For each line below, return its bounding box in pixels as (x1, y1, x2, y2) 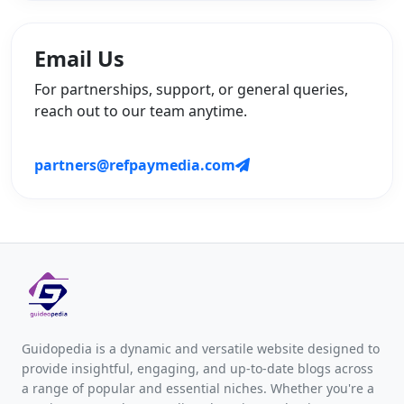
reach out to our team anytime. (34, 101, 247, 122)
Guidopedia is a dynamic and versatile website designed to (22, 340, 380, 358)
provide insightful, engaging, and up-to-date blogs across (22, 360, 373, 378)
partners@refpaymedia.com (34, 155, 235, 176)
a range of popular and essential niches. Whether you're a (22, 380, 374, 398)
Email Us (34, 44, 124, 74)
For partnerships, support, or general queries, (34, 79, 348, 100)
